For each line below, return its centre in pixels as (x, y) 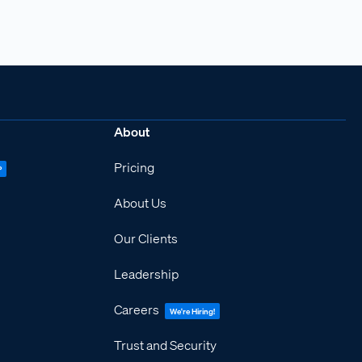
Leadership (147, 274)
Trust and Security (166, 345)
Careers (138, 309)
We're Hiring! (193, 311)
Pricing (135, 167)
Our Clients (146, 238)
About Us (141, 203)
